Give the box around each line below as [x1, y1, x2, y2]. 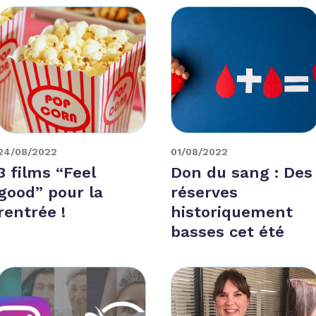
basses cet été [170, 222, 284, 241]
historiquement [170, 202, 293, 221]
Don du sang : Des [170, 163, 312, 181]
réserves [170, 183, 238, 201]
